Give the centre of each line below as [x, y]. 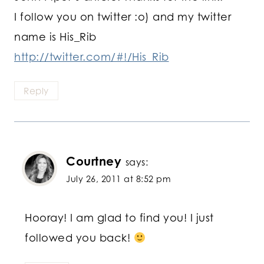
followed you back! [79, 237]
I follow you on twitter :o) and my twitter [123, 16]
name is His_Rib [55, 36]
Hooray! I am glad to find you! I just [119, 217]
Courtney [94, 161]
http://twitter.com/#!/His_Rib [92, 56]
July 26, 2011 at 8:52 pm [118, 179]
